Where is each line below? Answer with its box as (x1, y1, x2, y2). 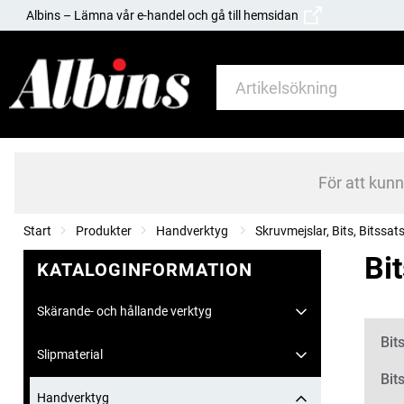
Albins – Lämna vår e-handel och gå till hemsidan (26, 8, 305, 23)
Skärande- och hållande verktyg (37, 304, 212, 319)
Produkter (76, 224, 132, 239)
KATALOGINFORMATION (37, 259, 252, 281)
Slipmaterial (37, 347, 103, 363)
